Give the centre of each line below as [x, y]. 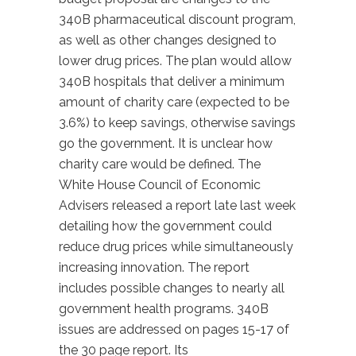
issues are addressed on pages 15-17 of [174, 329]
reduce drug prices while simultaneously [176, 247]
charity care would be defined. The [160, 164]
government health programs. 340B [164, 309]
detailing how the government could [165, 226]
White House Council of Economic [160, 185]
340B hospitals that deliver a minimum [172, 81]
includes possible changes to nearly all [172, 288]
